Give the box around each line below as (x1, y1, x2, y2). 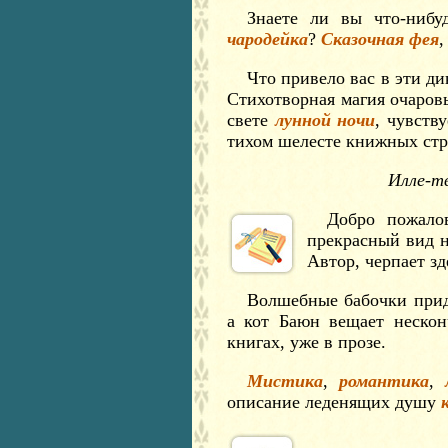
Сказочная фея (321, 29, 439, 49)
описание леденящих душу (227, 392, 441, 412)
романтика (339, 371, 430, 391)
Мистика (247, 371, 323, 391)
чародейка (227, 29, 308, 49)
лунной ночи (274, 110, 376, 130)
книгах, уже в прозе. (227, 332, 386, 352)
